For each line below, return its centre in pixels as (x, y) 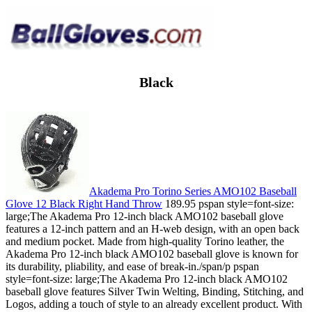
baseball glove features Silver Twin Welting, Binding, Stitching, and (155, 291)
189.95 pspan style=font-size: (228, 203)
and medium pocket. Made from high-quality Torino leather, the (145, 241)
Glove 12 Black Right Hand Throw (84, 203)
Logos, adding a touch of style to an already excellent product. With (154, 304)
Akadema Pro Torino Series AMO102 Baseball (193, 191)
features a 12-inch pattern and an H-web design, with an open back (153, 228)
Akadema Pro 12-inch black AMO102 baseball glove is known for (152, 253)
